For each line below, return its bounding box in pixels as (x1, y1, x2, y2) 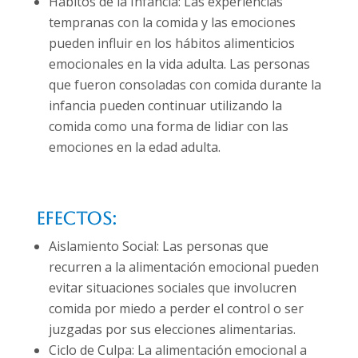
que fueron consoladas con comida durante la (48, 76, 321, 94)
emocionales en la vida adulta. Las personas (48, 55, 310, 74)
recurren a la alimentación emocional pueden (48, 258, 319, 276)
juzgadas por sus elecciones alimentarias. (48, 320, 296, 339)
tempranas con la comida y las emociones (48, 14, 296, 32)
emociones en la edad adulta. (48, 138, 221, 157)
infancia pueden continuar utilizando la (48, 97, 282, 115)
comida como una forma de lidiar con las (48, 117, 288, 136)
